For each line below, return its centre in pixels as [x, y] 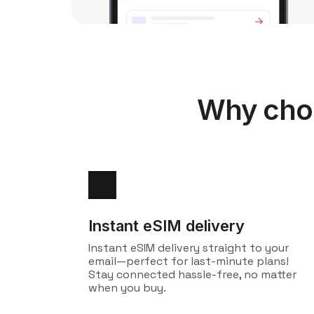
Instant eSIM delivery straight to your [189, 248]
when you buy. [127, 288]
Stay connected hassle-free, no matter [192, 274]
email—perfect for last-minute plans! [189, 261]
